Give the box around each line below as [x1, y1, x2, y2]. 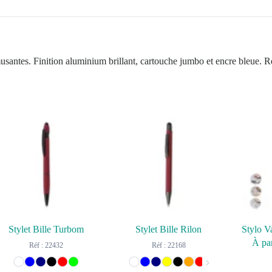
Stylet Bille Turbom [8, 224, 84, 235]
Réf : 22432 [29, 241, 63, 250]
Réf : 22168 [151, 241, 186, 250]
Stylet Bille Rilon [135, 224, 202, 235]
